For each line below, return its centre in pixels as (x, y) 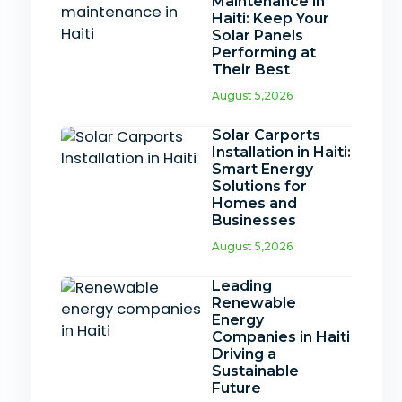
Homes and (255, 204)
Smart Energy (263, 170)
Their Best (251, 70)
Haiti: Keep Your (271, 19)
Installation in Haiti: (281, 153)
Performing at (264, 53)
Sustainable (256, 371)
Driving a (245, 354)
